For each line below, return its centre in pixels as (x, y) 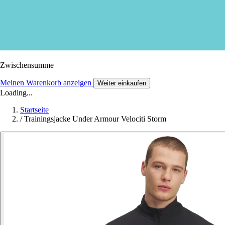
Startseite (34, 109)
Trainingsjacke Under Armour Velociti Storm (95, 119)
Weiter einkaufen (122, 83)
